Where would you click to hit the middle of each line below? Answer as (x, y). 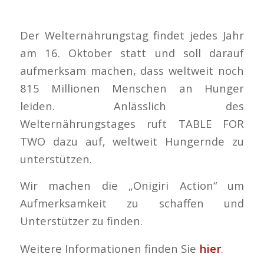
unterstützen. (56, 159)
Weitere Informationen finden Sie (109, 248)
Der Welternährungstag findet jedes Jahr (132, 35)
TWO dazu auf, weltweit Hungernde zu (132, 141)
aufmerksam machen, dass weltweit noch (132, 70)
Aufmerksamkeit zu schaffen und (132, 203)
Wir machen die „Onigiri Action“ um (132, 186)
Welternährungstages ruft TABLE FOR (132, 123)
